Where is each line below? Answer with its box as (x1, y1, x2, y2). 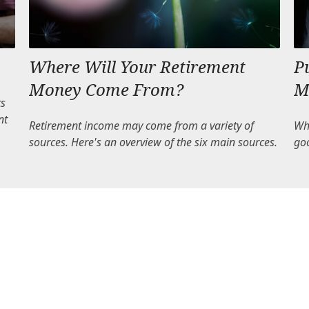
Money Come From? (29, 78, 184, 101)
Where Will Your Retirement (29, 55, 246, 79)
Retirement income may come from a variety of (29, 118, 255, 134)
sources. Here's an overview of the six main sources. (29, 134, 278, 150)
